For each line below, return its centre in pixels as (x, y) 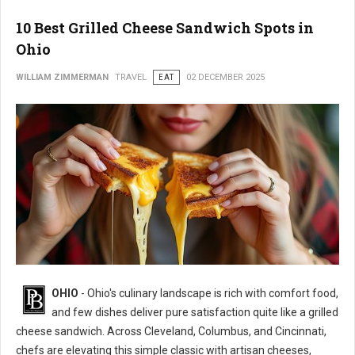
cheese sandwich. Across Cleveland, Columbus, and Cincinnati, (171, 332)
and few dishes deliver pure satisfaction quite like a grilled (195, 313)
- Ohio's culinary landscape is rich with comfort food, (208, 294)
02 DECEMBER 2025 (225, 77)
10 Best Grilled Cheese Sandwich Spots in (165, 27)
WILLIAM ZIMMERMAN (62, 77)
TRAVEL (131, 77)
